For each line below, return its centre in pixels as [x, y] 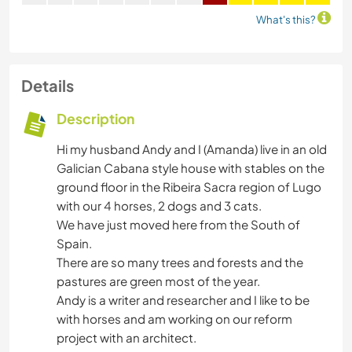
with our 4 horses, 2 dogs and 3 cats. [159, 206]
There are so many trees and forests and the [180, 262]
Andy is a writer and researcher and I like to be [183, 300]
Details [48, 86]
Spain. [74, 244]
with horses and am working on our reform [174, 319]
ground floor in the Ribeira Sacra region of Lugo [189, 187]
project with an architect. [126, 338]
